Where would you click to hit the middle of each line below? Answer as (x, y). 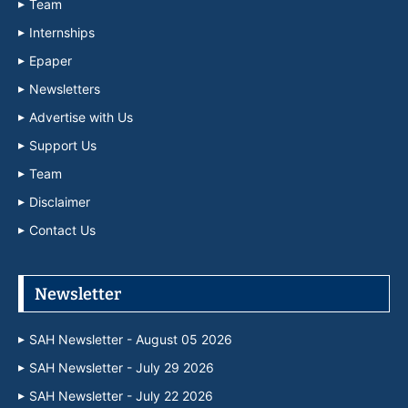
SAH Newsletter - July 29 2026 (122, 367)
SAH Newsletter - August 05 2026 (131, 339)
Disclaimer (60, 201)
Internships (62, 32)
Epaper (51, 60)
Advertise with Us (81, 117)
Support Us (63, 145)
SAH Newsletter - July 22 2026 (121, 395)
